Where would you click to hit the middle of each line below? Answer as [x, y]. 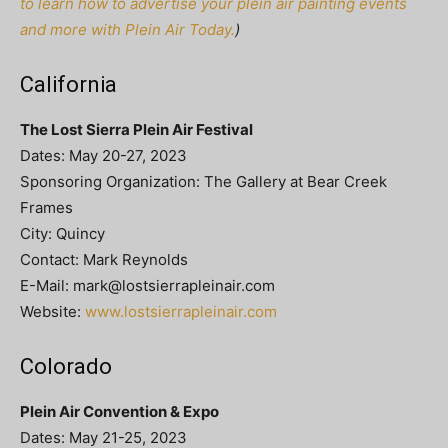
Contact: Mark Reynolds [104, 259]
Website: [52, 311]
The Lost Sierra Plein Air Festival [136, 129]
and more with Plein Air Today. [127, 29]
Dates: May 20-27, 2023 [103, 155]
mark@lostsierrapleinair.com [174, 285]
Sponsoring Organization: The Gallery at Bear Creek [203, 181]
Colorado [66, 366]
